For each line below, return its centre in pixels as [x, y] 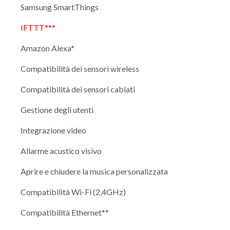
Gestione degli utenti [57, 109]
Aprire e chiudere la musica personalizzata [94, 171]
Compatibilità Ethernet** [65, 212]
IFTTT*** [38, 27]
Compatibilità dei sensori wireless [80, 68]
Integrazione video [53, 130]
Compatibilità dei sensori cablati [78, 89]
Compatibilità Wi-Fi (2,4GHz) [73, 191]
